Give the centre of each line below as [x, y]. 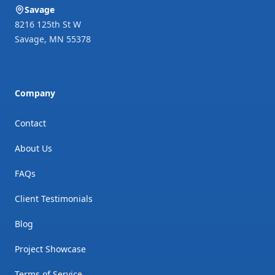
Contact [30, 123]
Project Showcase [50, 249]
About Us [33, 149]
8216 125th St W [48, 25]
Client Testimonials [54, 199]
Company [35, 93]
